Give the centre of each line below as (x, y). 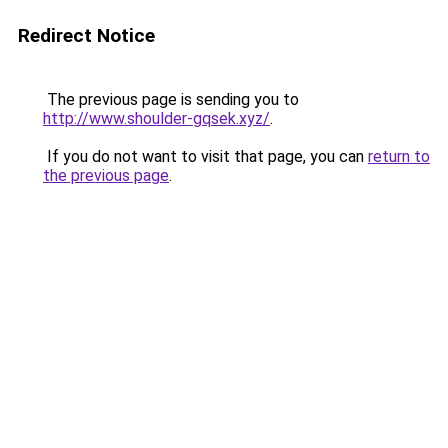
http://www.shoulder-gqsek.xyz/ (156, 118)
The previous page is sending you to (171, 99)
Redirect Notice (86, 35)
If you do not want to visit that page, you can (205, 156)
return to (399, 156)
